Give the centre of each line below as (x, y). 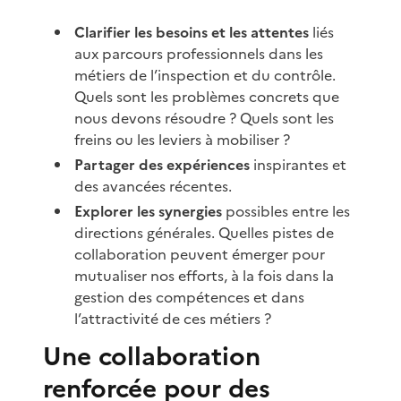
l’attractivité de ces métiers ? (173, 318)
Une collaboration (152, 356)
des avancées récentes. (154, 186)
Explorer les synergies (149, 211)
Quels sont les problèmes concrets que (207, 96)
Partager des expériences (162, 164)
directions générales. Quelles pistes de (205, 232)
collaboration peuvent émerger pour (200, 254)
